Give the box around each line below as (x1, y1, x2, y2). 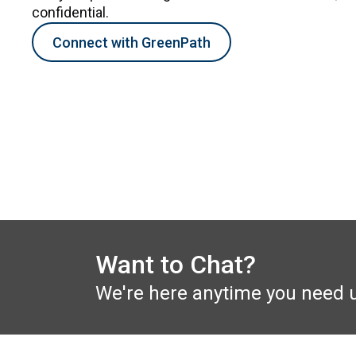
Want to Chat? (95, 250, 256, 281)
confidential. (32, 4, 109, 21)
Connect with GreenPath (52, 33, 211, 51)
